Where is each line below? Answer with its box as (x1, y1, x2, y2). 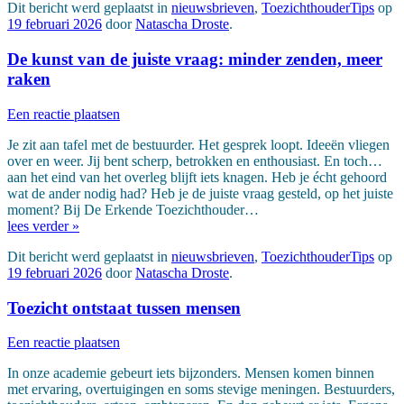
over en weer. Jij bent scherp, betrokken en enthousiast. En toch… (7, 152, 382, 169)
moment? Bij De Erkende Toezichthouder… (7, 201, 259, 217)
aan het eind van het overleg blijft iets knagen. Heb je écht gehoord (7, 169, 387, 185)
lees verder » (7, 217, 79, 234)
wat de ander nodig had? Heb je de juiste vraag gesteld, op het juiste (7, 185, 393, 201)
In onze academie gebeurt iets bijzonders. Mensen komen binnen (7, 365, 374, 381)
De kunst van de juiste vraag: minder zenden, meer (7, 50, 382, 69)
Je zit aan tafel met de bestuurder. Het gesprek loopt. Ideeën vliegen (7, 136, 390, 152)
